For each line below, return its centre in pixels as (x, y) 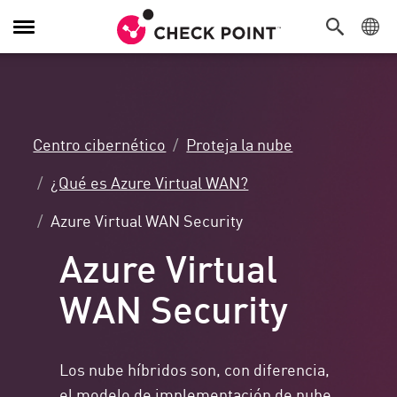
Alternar (39, 35)
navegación (47, 54)
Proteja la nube (240, 144)
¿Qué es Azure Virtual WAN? (150, 182)
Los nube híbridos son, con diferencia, (195, 369)
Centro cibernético (100, 144)
